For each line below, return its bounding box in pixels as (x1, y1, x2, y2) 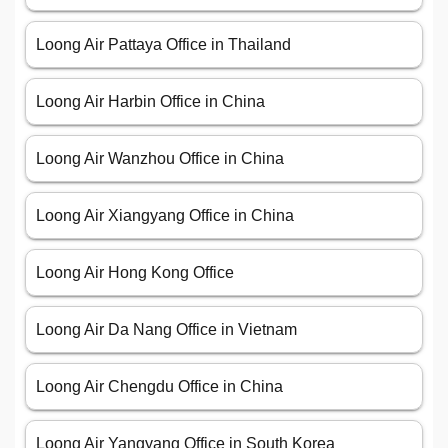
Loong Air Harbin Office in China (36, 93, 265, 110)
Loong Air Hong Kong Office (36, 264, 234, 281)
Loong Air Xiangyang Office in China (36, 207, 294, 224)
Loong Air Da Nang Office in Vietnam (36, 321, 297, 338)
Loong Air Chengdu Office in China (36, 378, 283, 395)
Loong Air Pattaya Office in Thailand (36, 36, 291, 53)
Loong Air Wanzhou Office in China (36, 150, 284, 167)
